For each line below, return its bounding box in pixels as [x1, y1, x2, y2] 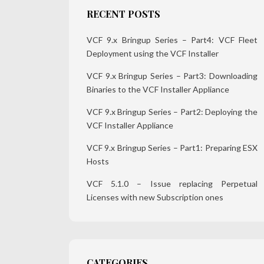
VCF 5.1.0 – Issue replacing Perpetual [87, 179, 258, 189]
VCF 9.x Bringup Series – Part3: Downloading [87, 71, 258, 81]
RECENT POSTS [87, 8, 160, 21]
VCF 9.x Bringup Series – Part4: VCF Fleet [87, 35, 258, 45]
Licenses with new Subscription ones [87, 192, 223, 203]
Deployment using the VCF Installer [87, 48, 219, 59]
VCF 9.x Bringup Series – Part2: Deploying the [87, 107, 258, 117]
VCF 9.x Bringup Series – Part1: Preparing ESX [87, 143, 258, 153]
